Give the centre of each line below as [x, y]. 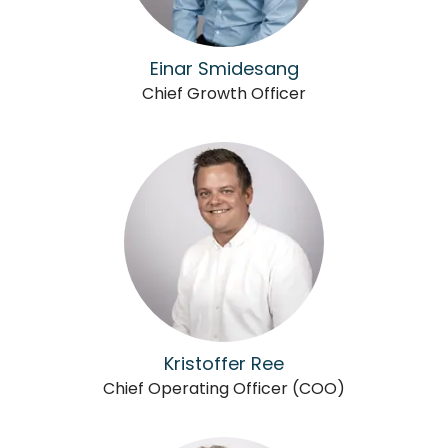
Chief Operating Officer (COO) [224, 388]
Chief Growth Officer [224, 93]
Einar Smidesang [224, 68]
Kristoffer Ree [224, 363]
